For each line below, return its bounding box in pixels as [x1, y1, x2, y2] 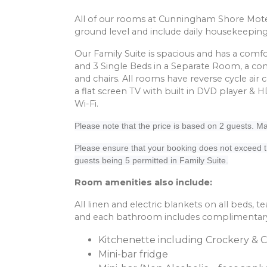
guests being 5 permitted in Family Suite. [74, 156, 228, 166]
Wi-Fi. [74, 98, 98, 110]
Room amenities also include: [74, 177, 212, 188]
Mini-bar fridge [98, 249, 168, 260]
